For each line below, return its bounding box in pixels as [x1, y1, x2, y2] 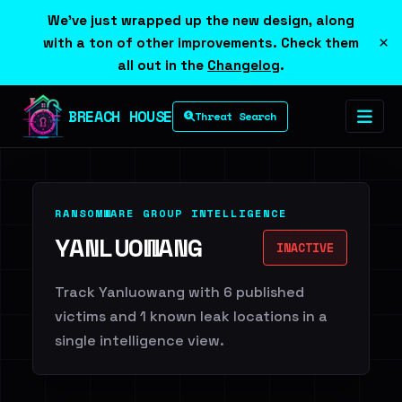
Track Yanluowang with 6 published [55, 283, 304, 301]
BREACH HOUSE [68, 104, 172, 127]
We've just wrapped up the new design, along [48, 12, 354, 29]
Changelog [207, 57, 280, 74]
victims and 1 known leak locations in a [55, 307, 328, 326]
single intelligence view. [55, 331, 224, 350]
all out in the [118, 57, 207, 74]
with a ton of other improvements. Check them [43, 34, 359, 51]
